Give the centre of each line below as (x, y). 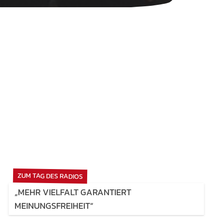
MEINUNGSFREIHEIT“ (54, 206)
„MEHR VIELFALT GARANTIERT (73, 192)
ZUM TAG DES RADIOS (50, 176)
